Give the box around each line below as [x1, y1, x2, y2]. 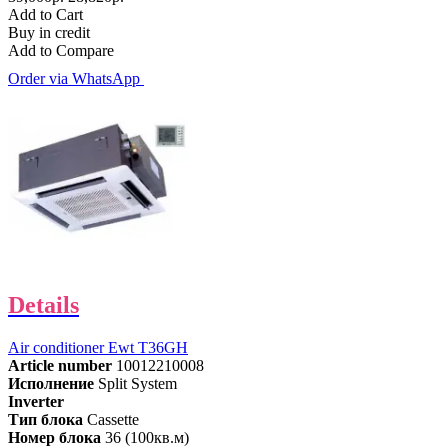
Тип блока [8, 410, 83, 428]
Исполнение [8, 374, 94, 392]
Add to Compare [8, 41, 114, 59]
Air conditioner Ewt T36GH [8, 338, 188, 356]
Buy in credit [8, 23, 90, 41]
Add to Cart [8, 5, 83, 23]
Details [8, 291, 79, 318]
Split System [98, 374, 177, 392]
